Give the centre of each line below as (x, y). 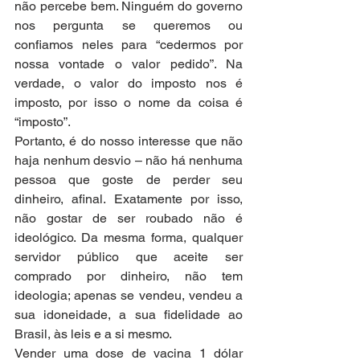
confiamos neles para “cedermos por (129, 44)
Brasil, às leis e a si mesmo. (93, 333)
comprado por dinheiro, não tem (129, 276)
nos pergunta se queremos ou (129, 25)
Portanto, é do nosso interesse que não (129, 141)
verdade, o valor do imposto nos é (129, 83)
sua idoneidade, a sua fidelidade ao (129, 314)
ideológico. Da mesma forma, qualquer (129, 237)
